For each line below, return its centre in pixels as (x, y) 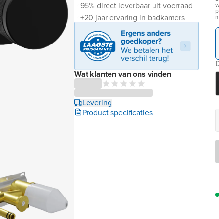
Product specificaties (117, 112)
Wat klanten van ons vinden (123, 74)
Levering (97, 102)
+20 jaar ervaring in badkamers (132, 17)
